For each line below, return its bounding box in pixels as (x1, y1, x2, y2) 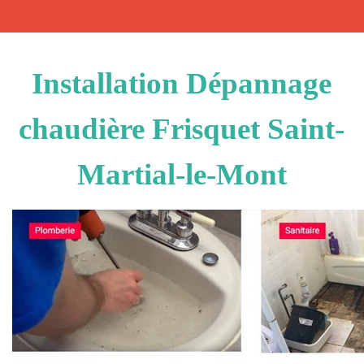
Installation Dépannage (32, 67, 332, 100)
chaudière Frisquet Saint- (19, 112, 345, 145)
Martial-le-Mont (76, 158, 287, 191)
